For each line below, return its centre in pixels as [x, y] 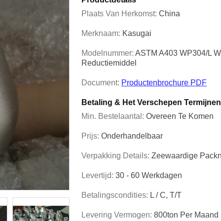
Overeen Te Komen [180, 116]
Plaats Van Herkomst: [120, 14]
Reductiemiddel [109, 63]
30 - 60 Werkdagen [149, 175]
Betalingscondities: [116, 195]
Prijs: [91, 136]
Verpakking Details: [116, 156]
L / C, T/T [166, 195]
